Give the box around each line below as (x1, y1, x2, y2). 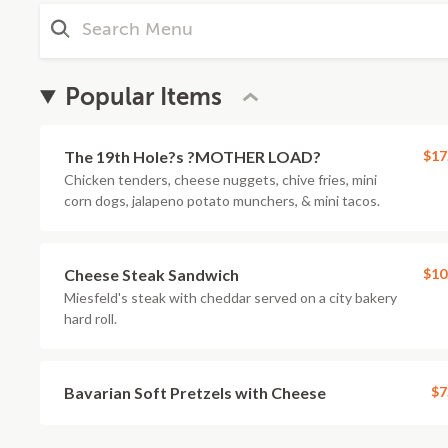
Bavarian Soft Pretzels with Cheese (64, 383, 326, 402)
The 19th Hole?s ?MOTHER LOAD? (64, 147, 321, 166)
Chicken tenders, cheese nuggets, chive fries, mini (64, 171, 377, 188)
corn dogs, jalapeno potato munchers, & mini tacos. (64, 192, 380, 209)
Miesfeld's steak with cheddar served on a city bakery (64, 289, 397, 306)
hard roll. (64, 310, 117, 327)
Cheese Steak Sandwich (64, 265, 239, 284)
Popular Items (65, 83, 223, 111)
